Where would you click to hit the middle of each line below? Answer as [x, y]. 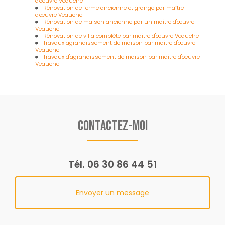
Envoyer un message [113, 193]
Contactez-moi [113, 126]
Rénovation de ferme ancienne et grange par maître [114, 8]
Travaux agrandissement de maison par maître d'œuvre [120, 43]
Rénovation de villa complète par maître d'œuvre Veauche [121, 36]
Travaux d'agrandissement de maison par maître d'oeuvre [122, 57]
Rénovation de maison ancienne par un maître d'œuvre [119, 22]
